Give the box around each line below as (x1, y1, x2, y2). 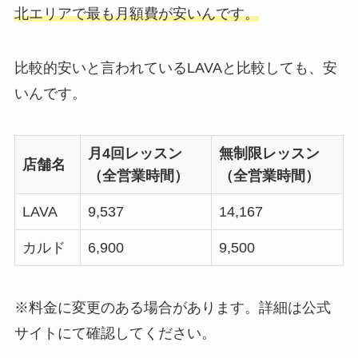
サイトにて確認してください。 (14, 324, 216, 341)
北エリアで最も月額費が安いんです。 (14, 6, 259, 22)
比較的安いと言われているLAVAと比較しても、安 (14, 60, 337, 77)
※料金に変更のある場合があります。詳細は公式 (14, 299, 331, 316)
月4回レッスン (87, 145, 182, 161)
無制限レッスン (218, 145, 320, 161)
